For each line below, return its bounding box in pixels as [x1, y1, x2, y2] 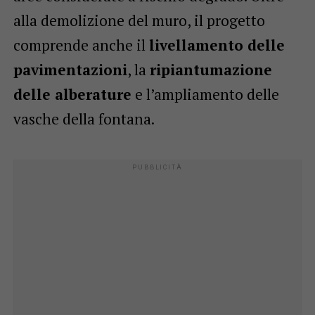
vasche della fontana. [13, 108, 155, 129]
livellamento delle [148, 34, 285, 55]
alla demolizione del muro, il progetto [13, 10, 265, 30]
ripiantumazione [149, 59, 272, 79]
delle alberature [13, 84, 131, 104]
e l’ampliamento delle [131, 84, 279, 104]
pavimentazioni [13, 59, 127, 79]
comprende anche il [13, 34, 149, 55]
